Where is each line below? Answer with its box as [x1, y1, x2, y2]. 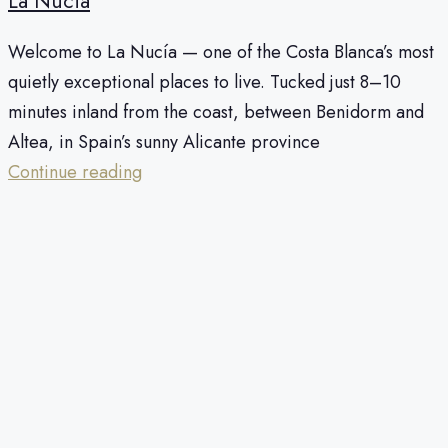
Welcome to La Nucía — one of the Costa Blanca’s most [8, 39, 434, 66]
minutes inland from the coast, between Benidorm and [8, 99, 424, 126]
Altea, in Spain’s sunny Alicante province [8, 129, 320, 156]
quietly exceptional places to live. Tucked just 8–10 [8, 69, 401, 96]
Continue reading [8, 159, 142, 186]
